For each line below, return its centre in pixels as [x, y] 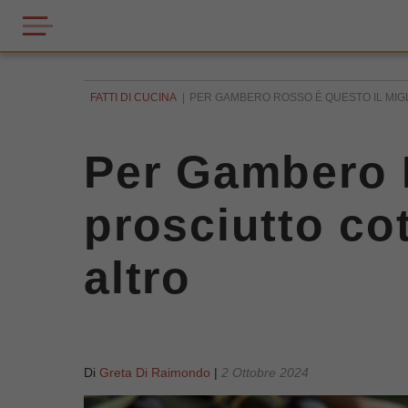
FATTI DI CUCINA [133, 97]
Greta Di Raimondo [155, 372]
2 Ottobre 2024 [265, 372]
